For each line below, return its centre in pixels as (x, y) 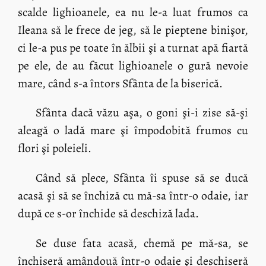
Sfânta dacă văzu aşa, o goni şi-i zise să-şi (142, 113)
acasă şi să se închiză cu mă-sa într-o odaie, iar (133, 196)
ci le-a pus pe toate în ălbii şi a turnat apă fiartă (133, 47)
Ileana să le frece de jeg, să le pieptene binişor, (133, 30)
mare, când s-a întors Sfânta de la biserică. (121, 83)
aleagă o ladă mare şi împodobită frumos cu (133, 131)
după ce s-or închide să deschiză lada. (109, 214)
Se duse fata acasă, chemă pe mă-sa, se (142, 243)
